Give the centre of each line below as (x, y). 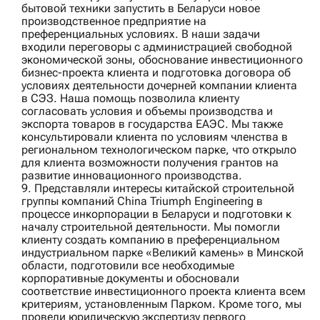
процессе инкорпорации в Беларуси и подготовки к (156, 214)
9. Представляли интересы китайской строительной (158, 189)
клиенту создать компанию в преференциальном (151, 240)
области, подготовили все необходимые (128, 266)
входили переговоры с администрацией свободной (157, 47)
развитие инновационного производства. (132, 176)
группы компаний (69, 201)
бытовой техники (67, 9)
